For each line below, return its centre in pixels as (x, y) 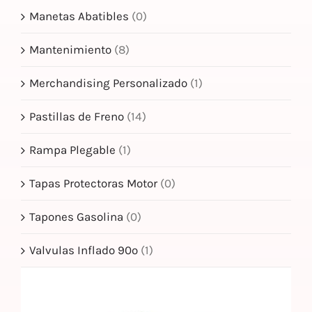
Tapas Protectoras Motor (93, 184)
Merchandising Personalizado (108, 83)
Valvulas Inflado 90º (84, 250)
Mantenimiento (70, 50)
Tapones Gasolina (76, 217)
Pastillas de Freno (77, 117)
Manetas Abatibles (79, 16)
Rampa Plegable (72, 150)
